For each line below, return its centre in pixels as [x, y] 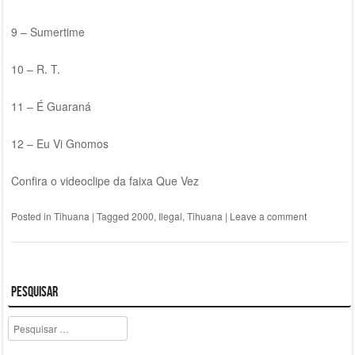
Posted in [32, 216]
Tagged [114, 216]
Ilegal [170, 216]
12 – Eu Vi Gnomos [59, 144]
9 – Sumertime [48, 32]
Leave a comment [268, 216]
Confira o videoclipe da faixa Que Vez [105, 181]
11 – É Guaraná [51, 107]
